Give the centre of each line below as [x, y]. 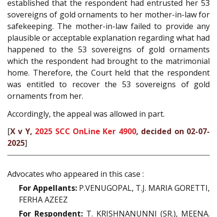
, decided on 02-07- [173, 132]
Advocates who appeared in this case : [76, 174]
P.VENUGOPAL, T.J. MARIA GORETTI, [143, 188]
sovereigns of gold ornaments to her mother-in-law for [108, 15]
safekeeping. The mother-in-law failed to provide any [108, 26]
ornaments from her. [45, 96]
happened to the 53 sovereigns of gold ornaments [108, 50]
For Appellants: [48, 188]
